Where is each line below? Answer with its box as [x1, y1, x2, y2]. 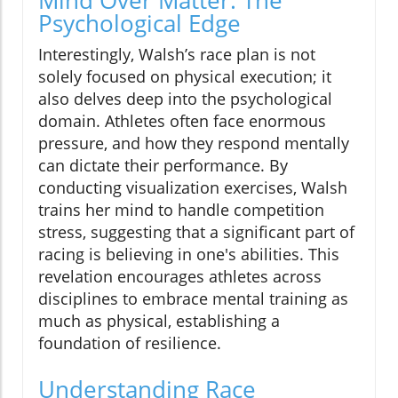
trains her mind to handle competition [38, 198, 324, 220]
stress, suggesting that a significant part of [38, 220, 354, 243]
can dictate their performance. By [38, 154, 288, 176]
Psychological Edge [38, 6, 241, 39]
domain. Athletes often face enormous [38, 109, 326, 131]
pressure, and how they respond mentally [38, 131, 349, 154]
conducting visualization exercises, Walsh [38, 176, 347, 198]
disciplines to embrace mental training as [38, 287, 348, 309]
